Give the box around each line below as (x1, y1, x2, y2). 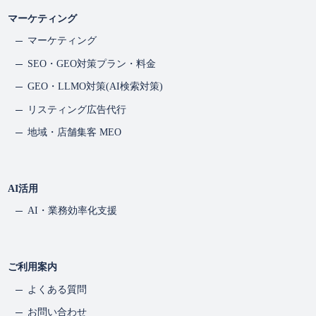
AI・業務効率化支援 (27, 205, 117, 217)
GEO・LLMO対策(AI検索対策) (27, 81, 163, 92)
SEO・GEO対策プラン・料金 (27, 58, 156, 69)
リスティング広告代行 (27, 104, 126, 115)
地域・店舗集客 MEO (27, 126, 121, 138)
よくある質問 (27, 284, 87, 295)
